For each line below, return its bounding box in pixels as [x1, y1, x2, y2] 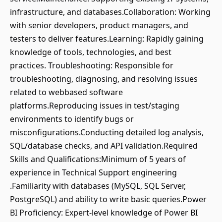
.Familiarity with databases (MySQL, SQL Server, [10, 180, 186, 191]
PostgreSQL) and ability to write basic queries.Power [10, 194, 207, 205]
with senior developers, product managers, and [10, 20, 188, 31]
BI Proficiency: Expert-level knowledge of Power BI [10, 207, 198, 218]
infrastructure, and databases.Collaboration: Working [10, 6, 211, 17]
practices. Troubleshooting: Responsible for [10, 60, 173, 71]
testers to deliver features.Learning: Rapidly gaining [10, 33, 204, 44]
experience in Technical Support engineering [10, 167, 177, 178]
